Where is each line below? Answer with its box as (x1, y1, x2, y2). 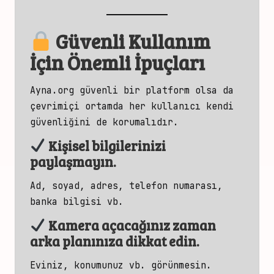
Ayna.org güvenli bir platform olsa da (30, 84, 234, 96)
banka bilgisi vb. (30, 196, 124, 208)
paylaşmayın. (30, 152, 116, 171)
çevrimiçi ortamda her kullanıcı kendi (30, 100, 234, 112)
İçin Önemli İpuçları (30, 50, 205, 76)
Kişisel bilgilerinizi (45, 136, 166, 155)
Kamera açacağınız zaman (45, 216, 216, 235)
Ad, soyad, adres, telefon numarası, (30, 180, 223, 192)
